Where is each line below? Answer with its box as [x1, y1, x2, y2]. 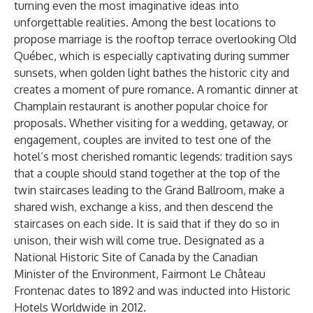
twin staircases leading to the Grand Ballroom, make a [14, 183, 284, 197]
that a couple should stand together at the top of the [14, 166, 280, 180]
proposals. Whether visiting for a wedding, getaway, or [14, 116, 288, 130]
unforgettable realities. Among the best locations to [14, 15, 276, 29]
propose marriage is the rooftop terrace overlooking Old [14, 32, 296, 46]
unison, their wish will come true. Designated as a [14, 233, 264, 247]
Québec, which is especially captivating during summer [14, 49, 289, 63]
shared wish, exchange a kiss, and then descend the [14, 200, 273, 214]
